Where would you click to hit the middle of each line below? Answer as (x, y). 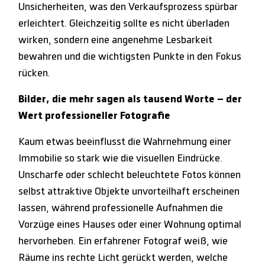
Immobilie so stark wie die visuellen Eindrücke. (121, 158)
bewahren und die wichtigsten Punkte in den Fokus (130, 56)
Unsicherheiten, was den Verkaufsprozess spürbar (128, 7)
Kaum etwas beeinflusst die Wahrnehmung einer (125, 142)
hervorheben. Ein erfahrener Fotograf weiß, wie (123, 241)
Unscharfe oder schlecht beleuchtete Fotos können (130, 175)
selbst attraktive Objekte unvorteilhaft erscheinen (129, 191)
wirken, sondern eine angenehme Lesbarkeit (116, 40)
